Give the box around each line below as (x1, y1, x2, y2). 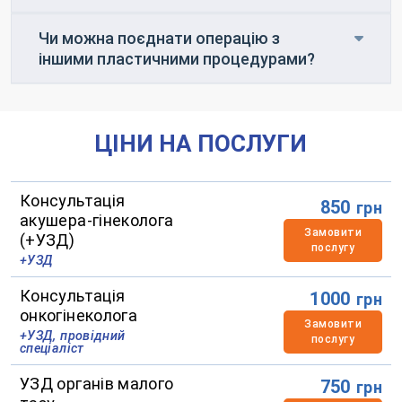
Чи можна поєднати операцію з (39, 28, 280, 48)
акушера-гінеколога (20, 210, 174, 230)
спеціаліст (20, 340, 84, 356)
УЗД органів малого (20, 373, 174, 393)
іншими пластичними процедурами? (39, 48, 315, 68)
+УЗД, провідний (20, 328, 126, 344)
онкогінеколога (20, 305, 138, 325)
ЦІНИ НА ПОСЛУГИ (95, 129, 307, 157)
